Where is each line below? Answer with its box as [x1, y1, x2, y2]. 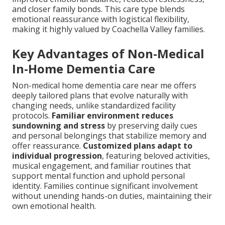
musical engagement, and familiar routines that [12, 160, 191, 171]
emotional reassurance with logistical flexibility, [12, 13, 189, 25]
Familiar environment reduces [52, 109, 173, 121]
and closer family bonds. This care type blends [12, 3, 185, 15]
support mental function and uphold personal [12, 170, 185, 181]
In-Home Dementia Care [12, 60, 155, 77]
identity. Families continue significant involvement [12, 180, 198, 191]
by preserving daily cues [105, 120, 197, 131]
